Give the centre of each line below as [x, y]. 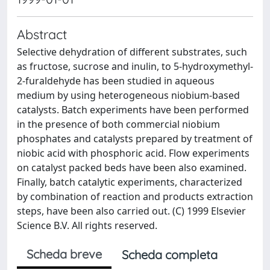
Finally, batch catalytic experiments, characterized [130, 182]
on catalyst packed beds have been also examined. [132, 168]
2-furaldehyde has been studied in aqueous [116, 81]
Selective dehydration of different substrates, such [132, 52]
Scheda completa [170, 255]
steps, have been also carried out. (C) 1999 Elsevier [131, 211]
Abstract [42, 34]
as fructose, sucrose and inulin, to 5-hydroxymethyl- [135, 66]
